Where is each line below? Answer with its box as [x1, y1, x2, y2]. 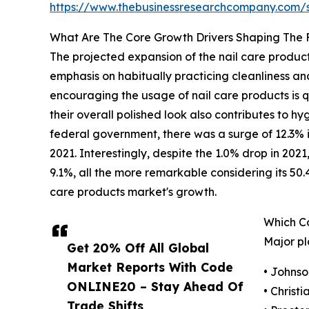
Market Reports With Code [67, 259, 233, 275]
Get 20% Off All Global [67, 240, 209, 256]
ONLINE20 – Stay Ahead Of [67, 279, 243, 295]
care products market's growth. [50, 185, 217, 199]
